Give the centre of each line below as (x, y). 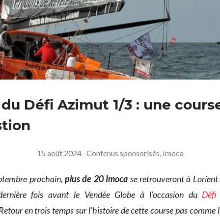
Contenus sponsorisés (123, 153)
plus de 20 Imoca (96, 179)
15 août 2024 (59, 153)
